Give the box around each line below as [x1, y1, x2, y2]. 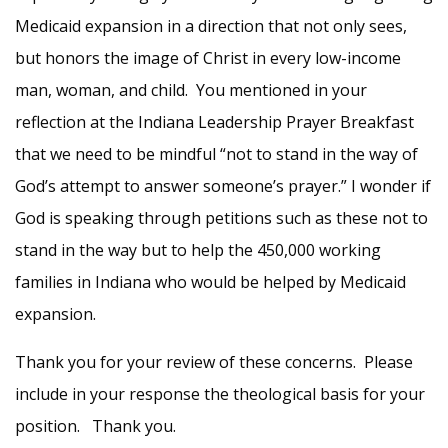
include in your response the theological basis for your [15, 383, 425, 405]
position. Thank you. [15, 415, 176, 437]
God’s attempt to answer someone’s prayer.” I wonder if [15, 175, 431, 197]
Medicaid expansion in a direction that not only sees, [15, 15, 407, 37]
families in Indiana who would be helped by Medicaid [15, 271, 406, 293]
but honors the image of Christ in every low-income [15, 47, 401, 69]
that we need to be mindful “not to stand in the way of [15, 143, 418, 165]
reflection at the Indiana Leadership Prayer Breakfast [15, 111, 414, 133]
